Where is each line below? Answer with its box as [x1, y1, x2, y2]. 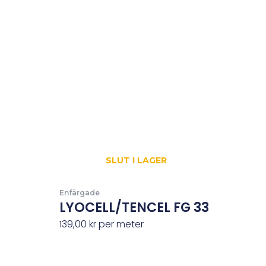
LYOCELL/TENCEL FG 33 [59, 198, 210, 217]
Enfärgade [59, 188, 100, 197]
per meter [96, 217, 144, 232]
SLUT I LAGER [106, 154, 167, 166]
